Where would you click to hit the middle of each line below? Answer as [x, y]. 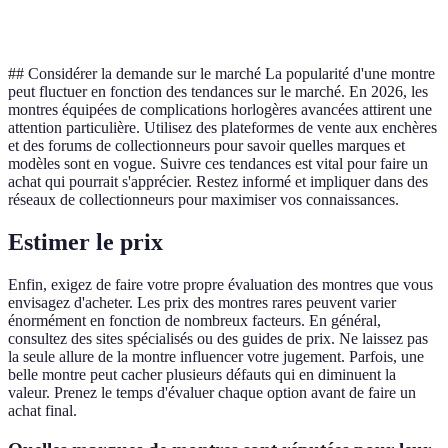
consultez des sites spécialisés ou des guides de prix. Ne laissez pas [218, 338]
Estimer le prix [85, 241]
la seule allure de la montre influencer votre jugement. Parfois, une [216, 356]
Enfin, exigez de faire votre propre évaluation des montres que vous [220, 284]
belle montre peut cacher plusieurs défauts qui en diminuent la [202, 374]
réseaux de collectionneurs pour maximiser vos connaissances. [203, 200]
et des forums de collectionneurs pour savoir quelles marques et [206, 146]
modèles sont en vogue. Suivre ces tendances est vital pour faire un [218, 164]
